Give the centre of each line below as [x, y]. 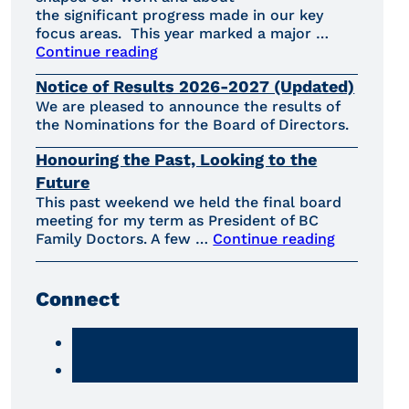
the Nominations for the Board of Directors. [193, 125]
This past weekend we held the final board [189, 203]
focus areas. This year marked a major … [183, 34]
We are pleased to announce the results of [188, 107]
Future [63, 183]
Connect [78, 299]
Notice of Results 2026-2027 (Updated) [195, 87]
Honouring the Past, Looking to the [177, 160]
